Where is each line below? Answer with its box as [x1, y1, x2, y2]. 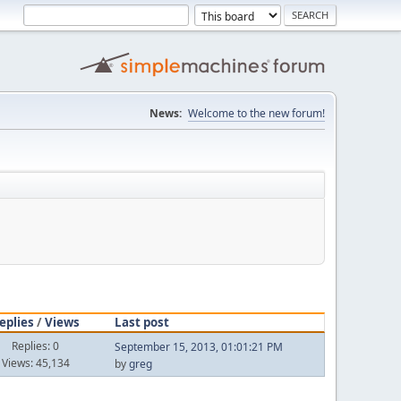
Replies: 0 [12, 337, 60, 354]
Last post [114, 313, 169, 330]
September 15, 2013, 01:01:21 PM [114, 339, 283, 354]
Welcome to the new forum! [188, 106, 325, 121]
